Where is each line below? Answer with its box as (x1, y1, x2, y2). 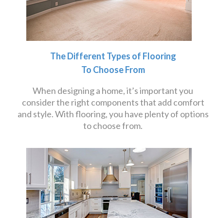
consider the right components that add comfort (21, 97, 204, 108)
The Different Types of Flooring (50, 51, 176, 61)
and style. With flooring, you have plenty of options (17, 109, 209, 119)
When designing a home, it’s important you (33, 85, 193, 96)
